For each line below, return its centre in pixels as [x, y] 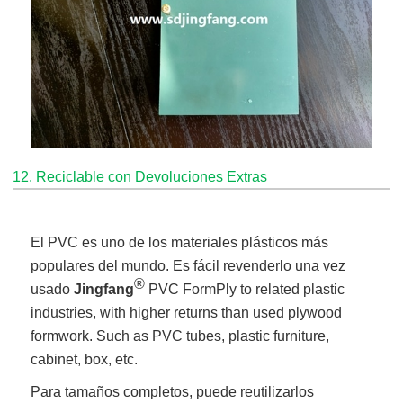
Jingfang [104, 290]
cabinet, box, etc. [85, 360]
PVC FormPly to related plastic [245, 290]
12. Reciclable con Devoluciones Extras [140, 177]
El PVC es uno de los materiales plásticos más [180, 243]
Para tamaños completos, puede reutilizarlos [173, 392]
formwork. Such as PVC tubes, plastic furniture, [180, 336]
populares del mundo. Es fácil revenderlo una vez [188, 266]
